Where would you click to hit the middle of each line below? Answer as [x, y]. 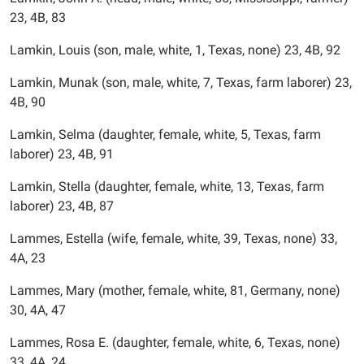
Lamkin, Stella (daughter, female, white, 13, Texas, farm [167, 186]
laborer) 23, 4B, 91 [62, 154]
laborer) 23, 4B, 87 [62, 206]
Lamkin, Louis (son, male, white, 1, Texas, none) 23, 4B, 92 [175, 50]
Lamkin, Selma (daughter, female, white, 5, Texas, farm [165, 134]
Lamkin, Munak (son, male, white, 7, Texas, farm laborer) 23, [181, 82]
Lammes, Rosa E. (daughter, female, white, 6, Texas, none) [175, 342]
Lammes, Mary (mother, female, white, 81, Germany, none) [175, 290]
